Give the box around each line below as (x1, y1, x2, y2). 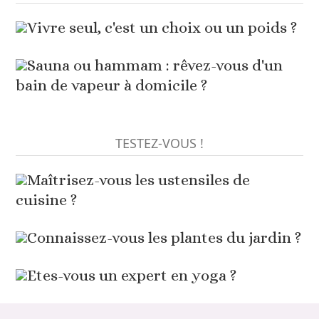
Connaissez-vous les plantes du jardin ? (27, 229, 302, 247)
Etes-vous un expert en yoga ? (27, 266, 237, 285)
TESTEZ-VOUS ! (115, 135, 204, 152)
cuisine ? (16, 191, 78, 209)
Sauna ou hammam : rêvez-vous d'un (27, 56, 283, 75)
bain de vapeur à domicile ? (16, 76, 208, 95)
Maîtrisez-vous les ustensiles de (27, 171, 251, 189)
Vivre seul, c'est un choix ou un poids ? (27, 19, 298, 37)
